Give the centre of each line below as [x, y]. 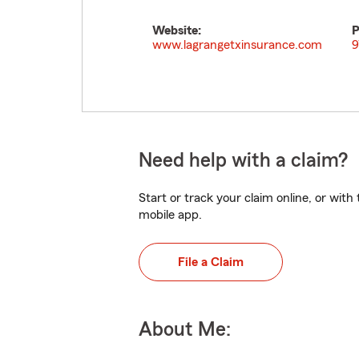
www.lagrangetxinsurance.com [237, 45]
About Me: [185, 330]
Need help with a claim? [243, 161]
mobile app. [170, 215]
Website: [177, 30]
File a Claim [211, 262]
